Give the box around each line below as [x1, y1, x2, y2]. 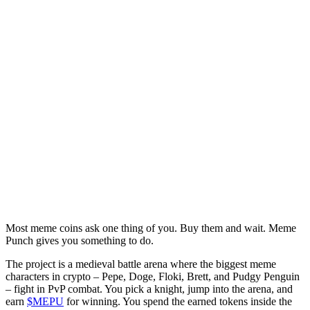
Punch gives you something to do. [6, 235, 154, 247]
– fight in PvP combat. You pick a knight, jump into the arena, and [6, 283, 293, 295]
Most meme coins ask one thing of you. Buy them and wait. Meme [6, 222, 296, 235]
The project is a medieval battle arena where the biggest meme [6, 258, 276, 271]
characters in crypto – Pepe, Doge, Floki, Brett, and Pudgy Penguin [6, 271, 300, 283]
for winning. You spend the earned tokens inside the [64, 295, 292, 308]
